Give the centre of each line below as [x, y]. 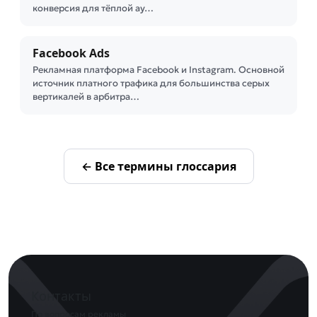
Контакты [61, 296]
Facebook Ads [71, 53]
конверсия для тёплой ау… [93, 8]
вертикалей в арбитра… [86, 97]
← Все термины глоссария [158, 166]
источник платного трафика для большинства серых [151, 83]
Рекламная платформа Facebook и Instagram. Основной [158, 70]
